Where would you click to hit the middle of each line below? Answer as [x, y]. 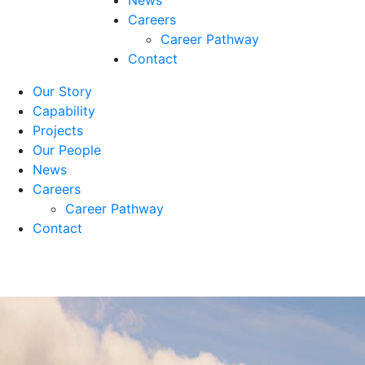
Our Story [62, 91]
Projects [58, 130]
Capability [64, 111]
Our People [67, 150]
